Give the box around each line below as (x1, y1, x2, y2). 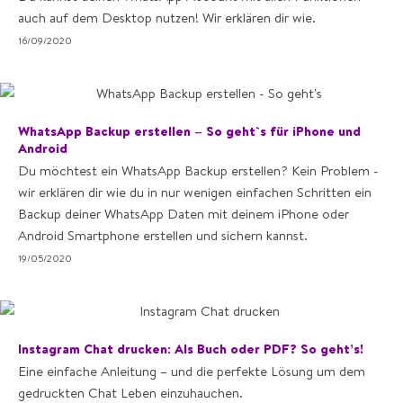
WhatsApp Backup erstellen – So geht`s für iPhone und (18, 122, 361, 139)
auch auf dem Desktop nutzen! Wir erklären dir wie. (18, 9, 316, 26)
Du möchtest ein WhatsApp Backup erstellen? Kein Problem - (18, 162, 379, 179)
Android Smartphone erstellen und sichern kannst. (18, 227, 308, 244)
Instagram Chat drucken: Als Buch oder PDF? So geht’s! (18, 340, 363, 357)
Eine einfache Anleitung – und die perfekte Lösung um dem (18, 363, 365, 380)
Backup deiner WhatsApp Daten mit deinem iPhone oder (18, 205, 349, 222)
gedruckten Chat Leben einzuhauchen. (18, 384, 243, 401)
